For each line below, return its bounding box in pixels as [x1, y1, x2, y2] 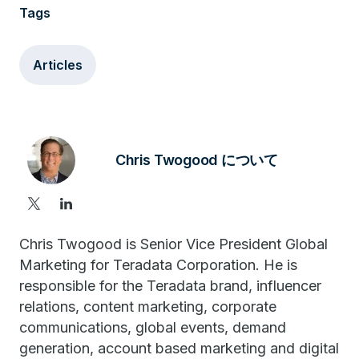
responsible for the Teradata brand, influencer [19, 277, 321, 294]
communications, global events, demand [19, 319, 286, 336]
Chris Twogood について [115, 151, 277, 168]
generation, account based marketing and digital [19, 340, 339, 357]
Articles [33, 57, 83, 73]
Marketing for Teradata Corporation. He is [19, 256, 297, 273]
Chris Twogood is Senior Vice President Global [19, 236, 328, 252]
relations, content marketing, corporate [19, 298, 276, 315]
